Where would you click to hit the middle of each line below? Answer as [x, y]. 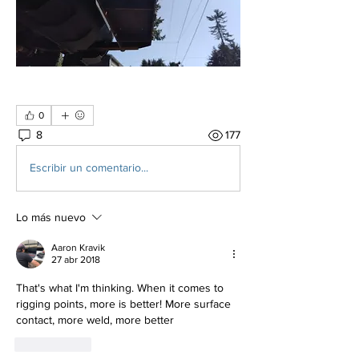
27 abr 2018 [76, 259]
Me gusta [58, 344]
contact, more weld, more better [95, 319]
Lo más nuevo [51, 217]
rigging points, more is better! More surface [123, 303]
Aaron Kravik [78, 247]
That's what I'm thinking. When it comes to [120, 287]
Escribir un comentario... [89, 168]
